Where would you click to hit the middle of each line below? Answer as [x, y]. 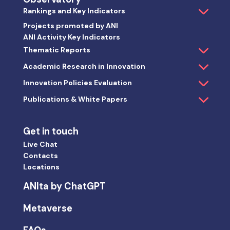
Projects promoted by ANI [70, 26]
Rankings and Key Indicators [74, 11]
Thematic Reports [56, 50]
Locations [41, 167]
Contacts [40, 156]
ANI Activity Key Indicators [71, 37]
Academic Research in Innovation [84, 66]
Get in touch [51, 132]
